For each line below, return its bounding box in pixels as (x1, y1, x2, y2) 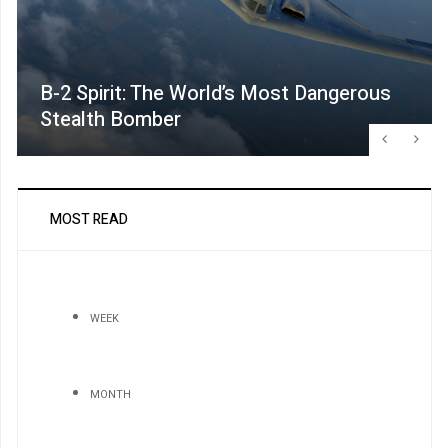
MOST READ (50, 208, 128, 230)
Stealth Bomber (40, 104, 181, 134)
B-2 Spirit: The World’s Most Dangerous (40, 78, 391, 108)
